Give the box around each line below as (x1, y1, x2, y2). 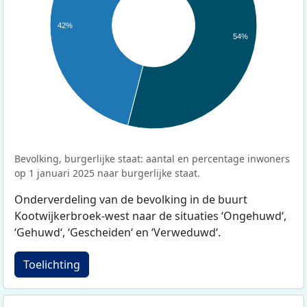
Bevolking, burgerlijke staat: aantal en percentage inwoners (14, 151, 290, 165)
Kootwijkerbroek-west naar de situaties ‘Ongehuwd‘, (14, 208, 286, 223)
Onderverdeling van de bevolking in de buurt (14, 191, 247, 207)
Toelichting (23, 256, 80, 272)
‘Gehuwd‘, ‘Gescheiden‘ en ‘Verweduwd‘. (14, 224, 221, 240)
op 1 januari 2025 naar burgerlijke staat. (14, 166, 200, 180)
